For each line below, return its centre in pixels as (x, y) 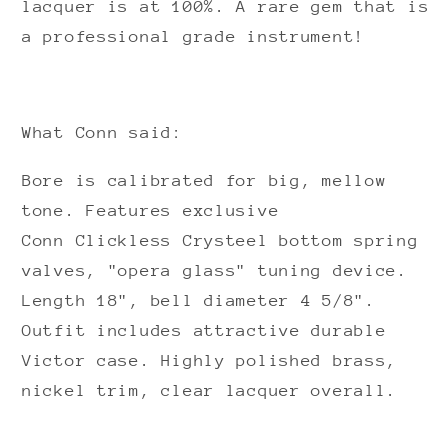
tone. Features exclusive (151, 211)
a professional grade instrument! (194, 37)
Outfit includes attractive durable (204, 331)
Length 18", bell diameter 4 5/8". (199, 301)
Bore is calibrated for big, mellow (204, 181)
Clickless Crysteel (177, 241)
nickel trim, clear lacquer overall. (210, 391)
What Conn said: (108, 133)
